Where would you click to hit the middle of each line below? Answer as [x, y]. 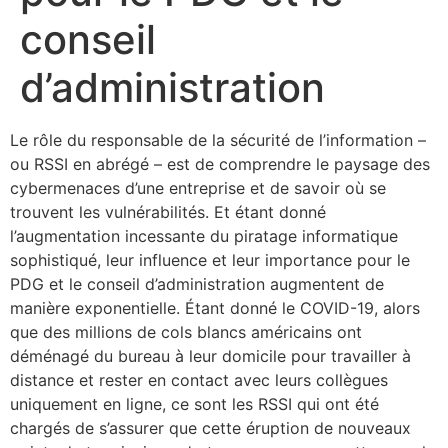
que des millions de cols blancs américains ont [186, 332]
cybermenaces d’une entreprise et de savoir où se [198, 188]
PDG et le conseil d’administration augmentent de [197, 284]
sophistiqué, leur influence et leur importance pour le [210, 260]
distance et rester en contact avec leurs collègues [199, 380]
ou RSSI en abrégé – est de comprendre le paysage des [220, 164]
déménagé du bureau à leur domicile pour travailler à [210, 356]
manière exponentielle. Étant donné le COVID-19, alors [215, 308]
